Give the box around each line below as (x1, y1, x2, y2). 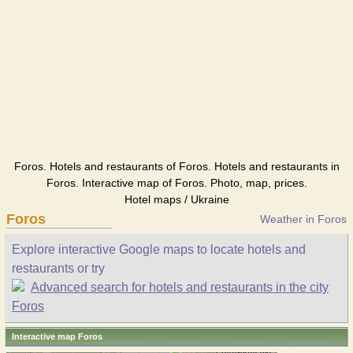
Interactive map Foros (12, 332, 102, 341)
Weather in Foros (260, 213, 347, 225)
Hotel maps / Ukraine (124, 193, 229, 206)
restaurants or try (12, 262, 105, 275)
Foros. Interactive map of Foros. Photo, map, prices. (46, 176, 307, 189)
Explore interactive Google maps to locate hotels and (12, 243, 306, 256)
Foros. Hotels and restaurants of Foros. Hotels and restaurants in (13, 160, 340, 173)
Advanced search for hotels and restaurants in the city (31, 281, 329, 294)
